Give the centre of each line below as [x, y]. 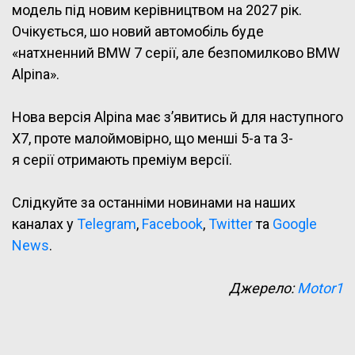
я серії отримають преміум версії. [122, 160]
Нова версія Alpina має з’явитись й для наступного [177, 117]
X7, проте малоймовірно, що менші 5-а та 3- [153, 139]
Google [295, 224]
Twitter [231, 224]
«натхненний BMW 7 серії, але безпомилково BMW [176, 53]
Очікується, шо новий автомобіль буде [138, 32]
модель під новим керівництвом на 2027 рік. [157, 10]
